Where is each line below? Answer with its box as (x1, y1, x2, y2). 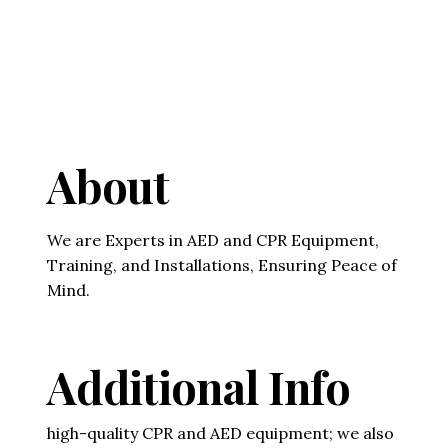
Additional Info (47, 356, 350, 416)
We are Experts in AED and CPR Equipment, (47, 229, 379, 250)
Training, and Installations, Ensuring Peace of (47, 254, 397, 275)
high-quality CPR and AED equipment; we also (47, 422, 394, 443)
